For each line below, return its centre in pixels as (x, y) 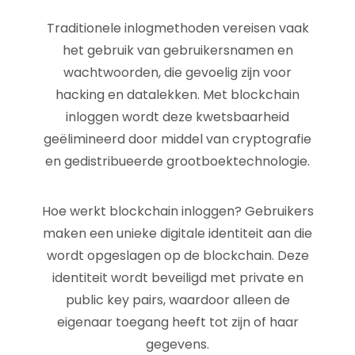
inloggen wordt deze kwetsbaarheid (177, 117)
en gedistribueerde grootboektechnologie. (177, 161)
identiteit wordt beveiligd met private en (177, 278)
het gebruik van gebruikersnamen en (177, 50)
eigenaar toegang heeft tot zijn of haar (177, 322)
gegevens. (177, 344)
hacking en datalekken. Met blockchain (177, 95)
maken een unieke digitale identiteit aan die (177, 233)
